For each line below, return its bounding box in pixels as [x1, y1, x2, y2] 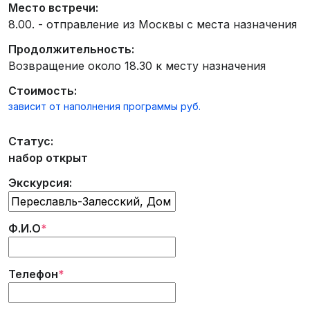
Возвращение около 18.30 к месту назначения [8, 59, 266, 73]
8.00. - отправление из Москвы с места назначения [8, 17, 297, 31]
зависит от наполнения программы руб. [8, 100, 201, 112]
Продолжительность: [8, 42, 134, 56]
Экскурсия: [8, 176, 72, 190]
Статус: [8, 134, 53, 148]
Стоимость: [8, 84, 77, 98]
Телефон [8, 267, 58, 281]
